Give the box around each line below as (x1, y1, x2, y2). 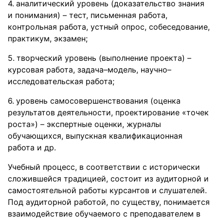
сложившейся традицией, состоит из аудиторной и (8, 174, 209, 183)
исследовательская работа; (8, 76, 114, 86)
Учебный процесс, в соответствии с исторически (8, 162, 200, 172)
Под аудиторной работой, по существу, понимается (8, 197, 210, 207)
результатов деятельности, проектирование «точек (8, 108, 209, 117)
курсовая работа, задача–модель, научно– (8, 65, 171, 74)
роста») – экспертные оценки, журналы (8, 119, 161, 129)
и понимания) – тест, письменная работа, (8, 10, 167, 20)
